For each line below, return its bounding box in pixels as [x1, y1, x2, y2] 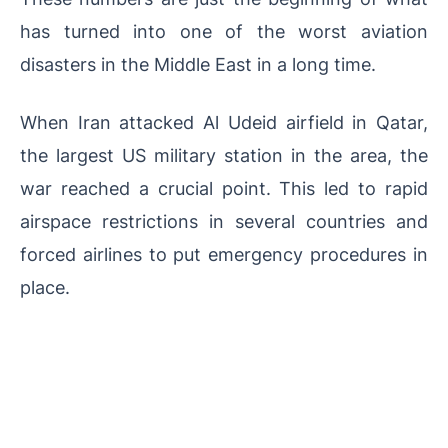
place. [20, 275, 70, 298]
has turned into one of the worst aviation [20, 19, 428, 42]
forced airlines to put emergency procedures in [20, 242, 428, 265]
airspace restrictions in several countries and [20, 209, 428, 232]
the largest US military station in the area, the [20, 143, 428, 166]
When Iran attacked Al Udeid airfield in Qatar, [20, 110, 428, 133]
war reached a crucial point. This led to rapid [20, 176, 428, 199]
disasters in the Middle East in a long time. [20, 52, 376, 75]
